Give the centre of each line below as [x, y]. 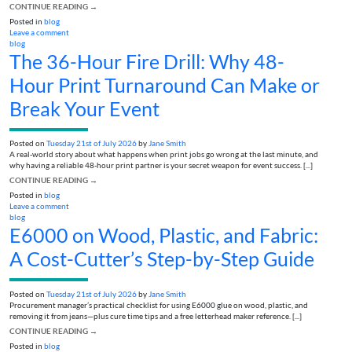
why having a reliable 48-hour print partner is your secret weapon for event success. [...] [161, 166]
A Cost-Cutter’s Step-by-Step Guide [162, 259]
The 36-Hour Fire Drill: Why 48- [147, 62]
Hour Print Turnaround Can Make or [165, 85]
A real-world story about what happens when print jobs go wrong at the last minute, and [164, 155]
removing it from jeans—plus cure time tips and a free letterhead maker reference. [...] [156, 316]
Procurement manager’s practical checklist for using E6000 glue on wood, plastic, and [159, 305]
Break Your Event [84, 109]
